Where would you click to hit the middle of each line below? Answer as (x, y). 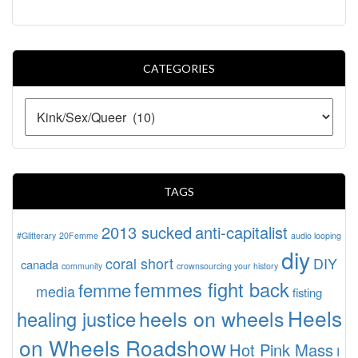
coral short (139, 263)
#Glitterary (36, 235)
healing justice (76, 318)
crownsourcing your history (227, 265)
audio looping (316, 235)
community (82, 265)
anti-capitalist (241, 232)
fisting (307, 292)
